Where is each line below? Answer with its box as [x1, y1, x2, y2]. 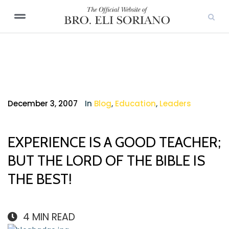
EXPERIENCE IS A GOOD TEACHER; [8, 133, 221, 151]
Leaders [159, 98, 191, 109]
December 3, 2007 [8, 98, 78, 109]
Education [115, 98, 156, 109]
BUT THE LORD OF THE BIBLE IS [8, 152, 205, 169]
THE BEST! [8, 170, 72, 188]
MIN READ [32, 210, 75, 224]
